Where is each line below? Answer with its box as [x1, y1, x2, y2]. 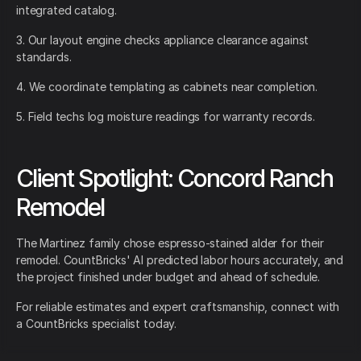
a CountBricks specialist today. [16, 316, 177, 330]
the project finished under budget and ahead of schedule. [16, 269, 321, 284]
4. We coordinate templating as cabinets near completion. [16, 79, 318, 93]
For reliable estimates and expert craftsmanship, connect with [16, 299, 340, 313]
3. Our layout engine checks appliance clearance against [16, 32, 309, 47]
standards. [16, 49, 72, 64]
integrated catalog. [16, 2, 117, 17]
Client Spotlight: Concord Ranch [16, 163, 333, 193]
